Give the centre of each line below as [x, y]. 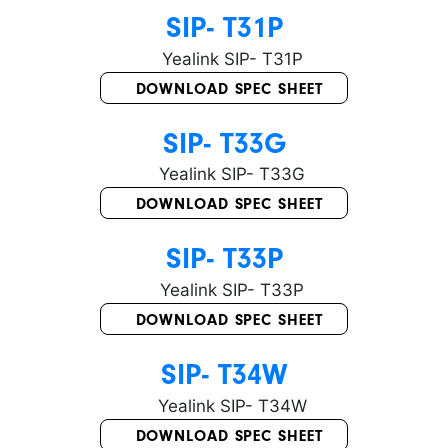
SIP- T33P [224, 258]
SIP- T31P [224, 26]
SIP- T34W [224, 374]
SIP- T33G [224, 142]
